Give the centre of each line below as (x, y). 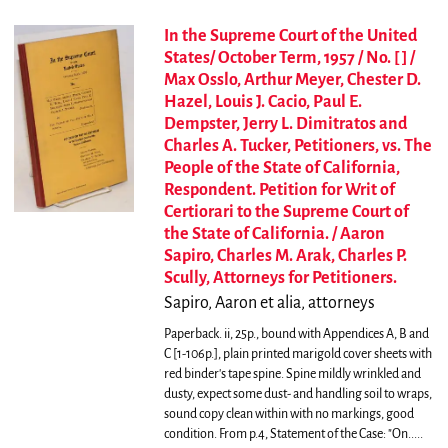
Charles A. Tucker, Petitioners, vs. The (297, 146)
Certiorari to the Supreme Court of (286, 212)
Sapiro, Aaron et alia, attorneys (269, 303)
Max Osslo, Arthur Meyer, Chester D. (292, 80)
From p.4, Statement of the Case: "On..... (320, 434)
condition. (191, 434)
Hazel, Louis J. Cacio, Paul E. (262, 102)
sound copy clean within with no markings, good (288, 414)
